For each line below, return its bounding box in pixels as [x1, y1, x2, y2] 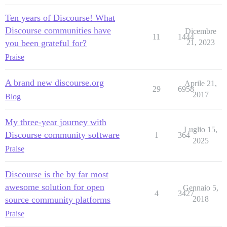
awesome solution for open [5, 181, 104, 192]
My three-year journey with [5, 117, 106, 127]
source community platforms [5, 194, 110, 205]
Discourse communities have [5, 25, 111, 35]
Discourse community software [5, 129, 120, 140]
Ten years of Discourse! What [5, 12, 115, 23]
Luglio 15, [183, 125, 217, 134]
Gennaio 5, [182, 183, 218, 192]
